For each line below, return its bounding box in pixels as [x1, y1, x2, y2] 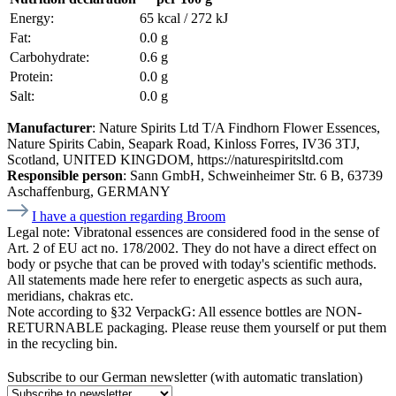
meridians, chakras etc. [7, 287, 133, 303]
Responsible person [7, 167, 123, 183]
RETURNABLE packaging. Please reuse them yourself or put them [7, 319, 386, 335]
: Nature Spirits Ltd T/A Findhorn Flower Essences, [92, 119, 380, 135]
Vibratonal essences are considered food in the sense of [73, 224, 379, 240]
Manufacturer [7, 119, 92, 135]
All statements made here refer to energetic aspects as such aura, [7, 271, 362, 287]
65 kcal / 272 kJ [140, 10, 228, 26]
